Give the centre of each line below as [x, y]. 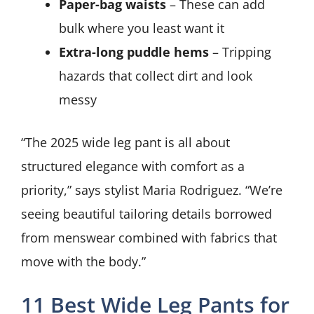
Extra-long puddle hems [134, 52]
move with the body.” [83, 262]
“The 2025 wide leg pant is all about [125, 143]
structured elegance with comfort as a [133, 166]
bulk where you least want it [142, 28]
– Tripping [240, 52]
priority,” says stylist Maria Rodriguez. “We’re [152, 190]
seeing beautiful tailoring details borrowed [146, 214]
